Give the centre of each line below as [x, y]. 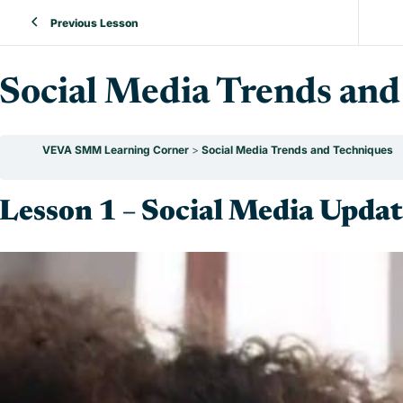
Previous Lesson [94, 22]
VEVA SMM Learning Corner [117, 150]
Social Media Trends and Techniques [297, 150]
